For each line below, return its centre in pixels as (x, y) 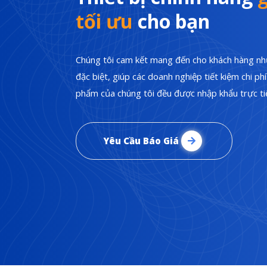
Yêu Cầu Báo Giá (142, 141)
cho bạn (171, 21)
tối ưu (104, 21)
